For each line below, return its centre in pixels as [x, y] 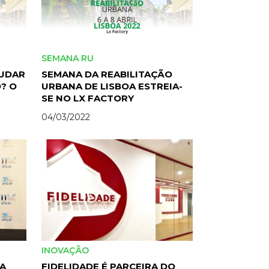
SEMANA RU [68, 59]
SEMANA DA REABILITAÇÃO [107, 74]
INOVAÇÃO [66, 250]
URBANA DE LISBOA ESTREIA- [112, 86]
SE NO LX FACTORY [87, 98]
